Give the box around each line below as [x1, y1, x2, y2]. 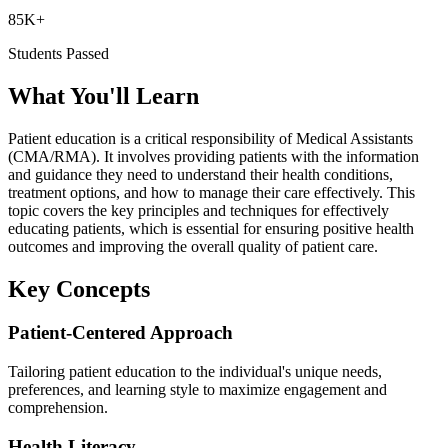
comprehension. [8, 399, 108, 417]
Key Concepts [8, 275, 150, 302]
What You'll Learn [8, 82, 199, 109]
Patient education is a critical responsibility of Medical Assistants [8, 129, 413, 147]
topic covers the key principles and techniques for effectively [8, 201, 389, 219]
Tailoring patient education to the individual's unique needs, [8, 363, 382, 381]
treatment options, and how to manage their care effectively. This [8, 183, 415, 201]
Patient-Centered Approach [8, 322, 233, 344]
